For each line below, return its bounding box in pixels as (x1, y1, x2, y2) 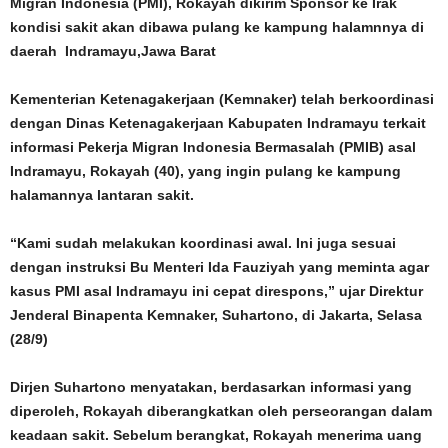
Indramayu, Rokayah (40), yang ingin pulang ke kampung (10, 163, 401, 179)
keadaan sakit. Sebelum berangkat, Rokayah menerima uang (10, 427, 422, 443)
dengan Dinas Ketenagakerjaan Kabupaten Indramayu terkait (10, 115, 426, 131)
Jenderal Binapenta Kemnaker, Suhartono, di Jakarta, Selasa (10, 307, 422, 323)
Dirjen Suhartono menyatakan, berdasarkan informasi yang (10, 379, 412, 395)
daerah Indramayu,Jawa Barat (10, 43, 216, 59)
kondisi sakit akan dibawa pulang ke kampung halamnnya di (10, 19, 424, 35)
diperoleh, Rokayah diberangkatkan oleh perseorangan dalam (10, 403, 432, 419)
